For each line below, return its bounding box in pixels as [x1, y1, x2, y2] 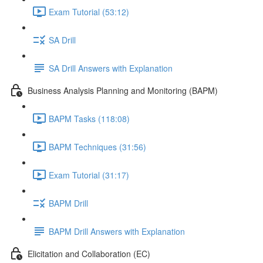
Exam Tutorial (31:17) [49, 168, 129, 181]
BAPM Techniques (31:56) [49, 140, 146, 153]
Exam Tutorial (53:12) [49, 5, 129, 18]
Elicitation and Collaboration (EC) [28, 247, 150, 259]
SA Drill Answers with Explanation [49, 62, 173, 74]
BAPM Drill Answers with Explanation [49, 225, 185, 237]
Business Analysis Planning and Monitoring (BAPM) [28, 84, 218, 96]
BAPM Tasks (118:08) [49, 112, 130, 124]
